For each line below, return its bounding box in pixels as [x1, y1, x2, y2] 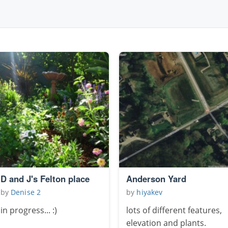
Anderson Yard [126, 173, 186, 185]
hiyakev [136, 187, 163, 197]
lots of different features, [126, 205, 222, 216]
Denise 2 [10, 187, 41, 197]
